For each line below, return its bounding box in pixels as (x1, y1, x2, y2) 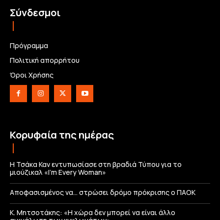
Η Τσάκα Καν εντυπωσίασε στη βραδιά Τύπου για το (10, 160, 182, 169)
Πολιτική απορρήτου (10, 55, 80, 65)
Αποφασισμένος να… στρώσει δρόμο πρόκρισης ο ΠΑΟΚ (10, 188, 195, 197)
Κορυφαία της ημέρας (10, 128, 114, 142)
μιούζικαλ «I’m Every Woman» (10, 167, 106, 177)
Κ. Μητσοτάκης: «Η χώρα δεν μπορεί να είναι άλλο (10, 208, 175, 218)
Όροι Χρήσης (10, 70, 54, 80)
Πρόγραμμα (10, 41, 48, 51)
